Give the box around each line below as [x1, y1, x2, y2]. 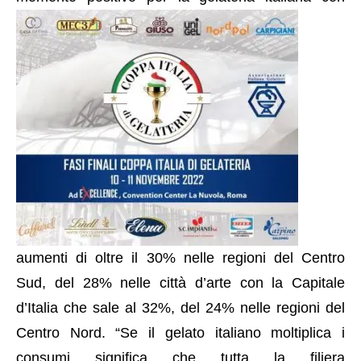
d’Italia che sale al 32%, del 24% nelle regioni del [16, 299, 345, 316]
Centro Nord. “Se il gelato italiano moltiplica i [16, 324, 345, 341]
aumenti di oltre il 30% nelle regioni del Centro [16, 249, 345, 266]
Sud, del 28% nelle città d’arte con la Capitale [16, 274, 345, 291]
